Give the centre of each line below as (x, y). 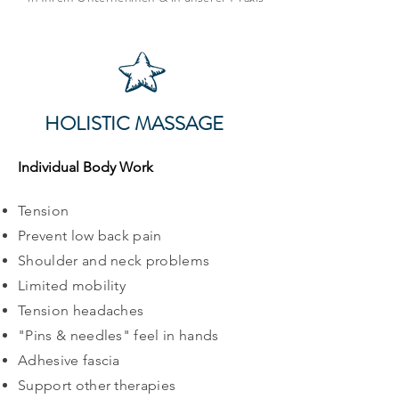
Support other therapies (97, 385)
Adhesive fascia (69, 360)
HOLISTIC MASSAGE (134, 123)
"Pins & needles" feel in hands (118, 335)
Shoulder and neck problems (114, 261)
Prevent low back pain (90, 236)
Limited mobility (72, 285)
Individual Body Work (85, 167)
